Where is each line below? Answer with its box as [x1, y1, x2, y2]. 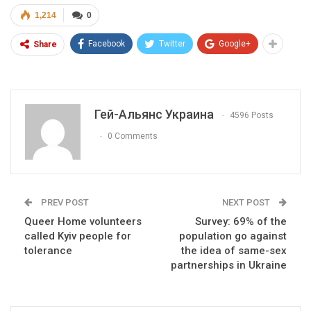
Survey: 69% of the [195, 215, 287, 228]
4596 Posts [230, 110, 274, 121]
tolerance [24, 244, 72, 258]
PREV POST [39, 197, 89, 208]
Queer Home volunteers [24, 215, 142, 228]
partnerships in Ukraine [171, 259, 287, 272]
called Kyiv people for [24, 230, 131, 243]
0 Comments [108, 131, 158, 142]
